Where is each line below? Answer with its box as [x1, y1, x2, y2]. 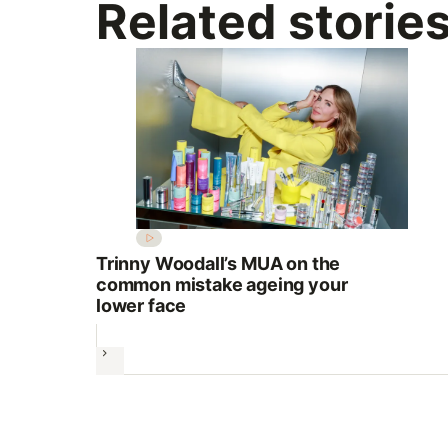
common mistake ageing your [96, 274, 348, 296]
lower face [96, 295, 187, 317]
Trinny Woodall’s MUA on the [96, 253, 341, 275]
